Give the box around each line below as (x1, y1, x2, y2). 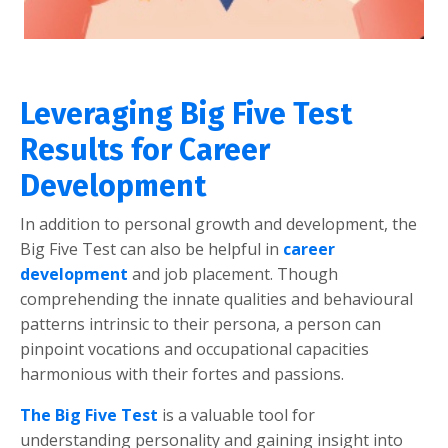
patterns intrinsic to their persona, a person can (20, 312, 381, 335)
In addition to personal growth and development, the (20, 212, 417, 235)
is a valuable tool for (162, 403, 315, 426)
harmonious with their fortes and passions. (20, 362, 344, 385)
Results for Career (20, 131, 270, 168)
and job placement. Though (128, 262, 338, 285)
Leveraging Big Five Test (20, 95, 352, 132)
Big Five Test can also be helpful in (20, 237, 283, 260)
